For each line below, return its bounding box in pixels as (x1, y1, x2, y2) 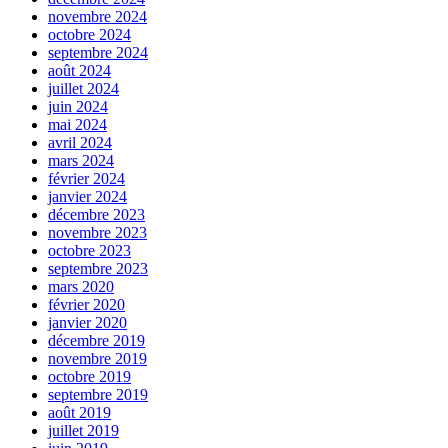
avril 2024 (48, 134, 112, 152)
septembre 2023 (48, 260, 148, 278)
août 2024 (48, 62, 111, 80)
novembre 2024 (48, 8, 147, 26)
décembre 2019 (48, 332, 145, 350)
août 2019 (48, 404, 111, 422)
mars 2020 (48, 278, 114, 296)
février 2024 (48, 170, 125, 188)
